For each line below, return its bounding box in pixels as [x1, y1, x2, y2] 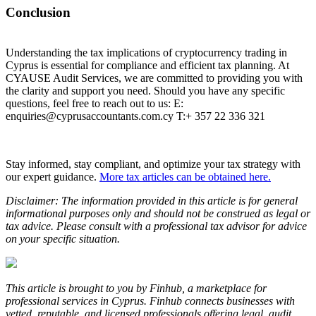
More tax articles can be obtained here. [99, 171, 271, 183]
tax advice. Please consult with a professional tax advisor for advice [6, 220, 307, 232]
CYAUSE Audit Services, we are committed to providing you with [6, 72, 303, 84]
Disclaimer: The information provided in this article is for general [6, 195, 298, 207]
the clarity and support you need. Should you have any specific [6, 85, 285, 97]
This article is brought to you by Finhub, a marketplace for [6, 282, 267, 294]
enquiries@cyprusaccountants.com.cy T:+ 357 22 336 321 [6, 110, 265, 122]
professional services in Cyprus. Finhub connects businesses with [6, 295, 295, 307]
